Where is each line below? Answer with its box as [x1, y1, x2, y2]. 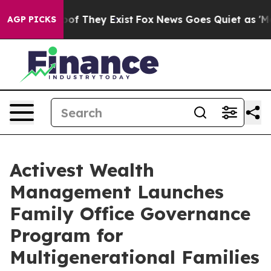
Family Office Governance [10, 202, 250, 225]
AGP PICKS [7, 14, 56, 25]
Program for [10, 224, 123, 247]
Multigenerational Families [10, 246, 260, 269]
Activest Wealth [10, 158, 154, 181]
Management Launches [10, 180, 224, 203]
